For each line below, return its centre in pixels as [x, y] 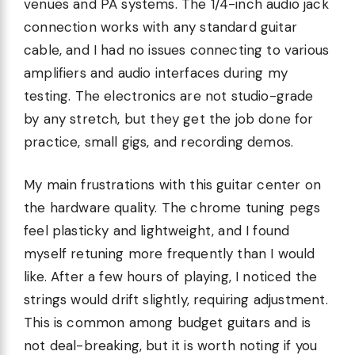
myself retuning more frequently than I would [170, 254]
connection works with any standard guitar [160, 27]
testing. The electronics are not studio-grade [169, 95]
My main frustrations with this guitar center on [172, 185]
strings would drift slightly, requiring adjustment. [176, 300]
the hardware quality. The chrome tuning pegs [172, 208]
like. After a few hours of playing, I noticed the [171, 277]
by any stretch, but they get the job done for [169, 118]
